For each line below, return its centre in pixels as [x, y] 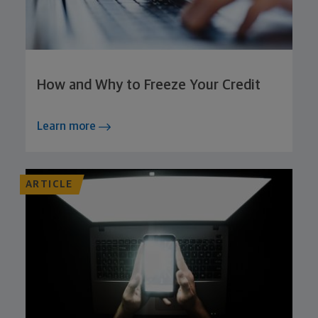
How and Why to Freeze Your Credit [149, 86]
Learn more [68, 127]
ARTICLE [49, 185]
